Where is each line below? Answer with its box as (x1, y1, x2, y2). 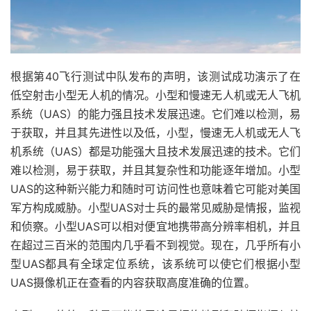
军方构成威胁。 (10, 201, 89, 215)
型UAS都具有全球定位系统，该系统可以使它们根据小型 (10, 257, 301, 271)
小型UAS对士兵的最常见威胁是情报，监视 (88, 201, 301, 215)
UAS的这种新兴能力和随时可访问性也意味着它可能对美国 (10, 182, 301, 196)
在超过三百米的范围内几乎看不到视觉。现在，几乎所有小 (10, 238, 301, 252)
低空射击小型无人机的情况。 (10, 88, 156, 102)
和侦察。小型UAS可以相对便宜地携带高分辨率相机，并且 (10, 219, 301, 233)
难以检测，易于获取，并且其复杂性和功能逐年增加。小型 (10, 163, 301, 177)
